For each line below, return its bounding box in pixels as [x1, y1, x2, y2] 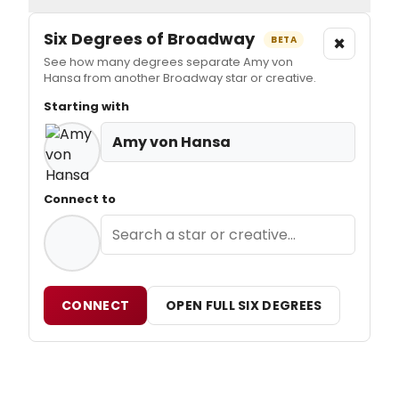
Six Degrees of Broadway [44, 27, 258, 50]
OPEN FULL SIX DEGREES [166, 296, 322, 314]
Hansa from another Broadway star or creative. [44, 69, 316, 86]
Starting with [44, 97, 129, 115]
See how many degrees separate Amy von [44, 53, 293, 70]
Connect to [44, 190, 116, 208]
